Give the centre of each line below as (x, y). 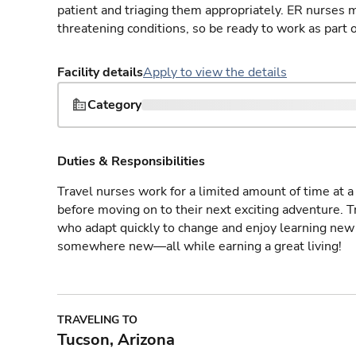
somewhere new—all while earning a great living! (199, 246)
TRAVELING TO (97, 320)
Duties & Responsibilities (131, 161)
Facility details (100, 72)
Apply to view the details (215, 72)
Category (114, 105)
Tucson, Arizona (116, 340)
